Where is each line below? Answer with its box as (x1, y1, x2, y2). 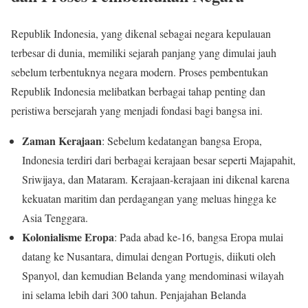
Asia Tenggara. (22, 210, 88, 225)
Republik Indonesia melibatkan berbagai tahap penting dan (11, 83, 265, 98)
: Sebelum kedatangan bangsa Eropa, (102, 133, 262, 148)
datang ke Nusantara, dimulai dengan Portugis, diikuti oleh (22, 248, 276, 263)
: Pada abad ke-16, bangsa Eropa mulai (114, 229, 283, 244)
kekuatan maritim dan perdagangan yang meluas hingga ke (22, 190, 276, 206)
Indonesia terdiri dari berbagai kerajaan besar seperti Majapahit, (22, 152, 296, 167)
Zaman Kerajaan (22, 132, 102, 148)
